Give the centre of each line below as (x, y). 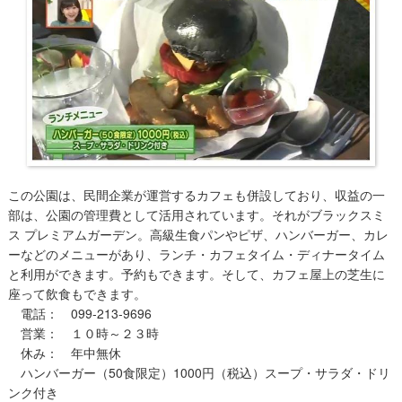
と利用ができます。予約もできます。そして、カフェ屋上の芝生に (196, 274)
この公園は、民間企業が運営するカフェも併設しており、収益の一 (196, 195)
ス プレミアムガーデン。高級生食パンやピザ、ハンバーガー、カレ (198, 235)
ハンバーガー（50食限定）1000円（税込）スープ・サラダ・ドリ (199, 373)
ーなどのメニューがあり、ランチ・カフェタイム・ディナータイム (196, 254)
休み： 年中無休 (64, 353)
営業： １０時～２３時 (83, 333)
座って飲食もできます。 (77, 294)
